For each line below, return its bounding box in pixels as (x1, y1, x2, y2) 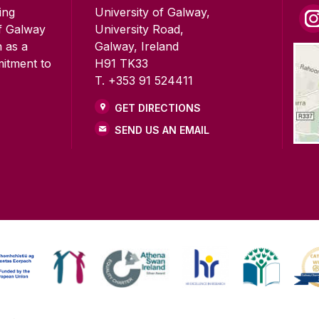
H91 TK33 (95, 56, 149, 70)
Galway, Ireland (95, 38, 179, 53)
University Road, (95, 21, 184, 36)
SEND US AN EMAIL (115, 124, 210, 137)
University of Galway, (95, 4, 211, 19)
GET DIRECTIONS (115, 102, 202, 115)
